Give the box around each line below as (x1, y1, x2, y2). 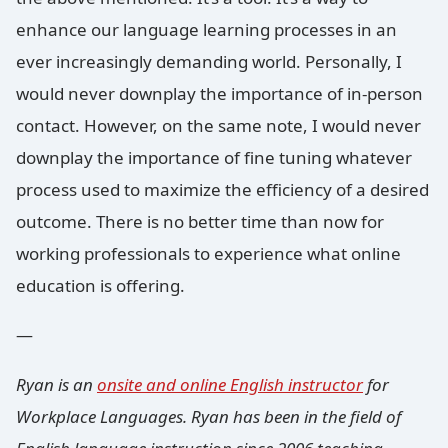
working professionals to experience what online (16, 241, 401, 265)
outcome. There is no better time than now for (16, 209, 384, 233)
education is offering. (16, 273, 185, 297)
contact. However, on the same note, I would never (16, 113, 421, 137)
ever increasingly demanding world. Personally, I (16, 49, 402, 73)
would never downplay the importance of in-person (16, 81, 423, 105)
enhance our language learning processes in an (16, 17, 397, 41)
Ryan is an (16, 372, 97, 396)
